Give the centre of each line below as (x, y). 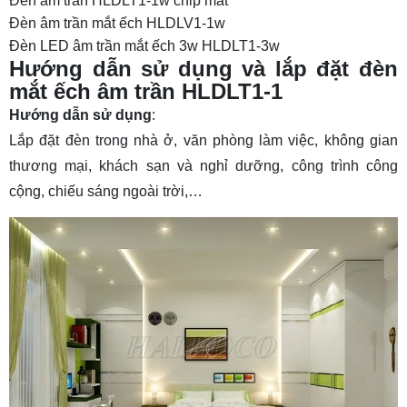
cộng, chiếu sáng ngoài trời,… (106, 191)
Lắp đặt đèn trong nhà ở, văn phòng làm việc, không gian (203, 140)
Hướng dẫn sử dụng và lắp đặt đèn (203, 68)
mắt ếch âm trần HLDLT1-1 (146, 91)
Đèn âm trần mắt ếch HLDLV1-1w (117, 23)
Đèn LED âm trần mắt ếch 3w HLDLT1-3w (144, 45)
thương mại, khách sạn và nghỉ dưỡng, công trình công (203, 165)
